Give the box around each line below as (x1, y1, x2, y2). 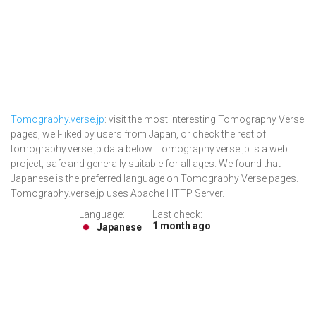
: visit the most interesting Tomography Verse (104, 114, 304, 126)
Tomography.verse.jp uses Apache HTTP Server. (11, 188, 224, 200)
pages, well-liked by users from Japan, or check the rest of (11, 128, 266, 140)
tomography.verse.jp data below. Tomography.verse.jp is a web (11, 143, 288, 155)
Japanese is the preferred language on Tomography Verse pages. (11, 173, 298, 185)
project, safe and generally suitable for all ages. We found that (11, 158, 281, 170)
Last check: (152, 209, 202, 221)
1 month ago (152, 220, 211, 232)
